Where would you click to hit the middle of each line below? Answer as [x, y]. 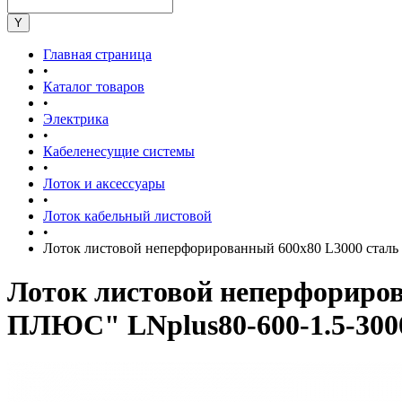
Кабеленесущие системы [119, 151]
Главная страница [97, 54]
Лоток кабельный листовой [127, 216]
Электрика [76, 119]
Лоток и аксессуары [104, 184]
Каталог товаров [94, 87]
